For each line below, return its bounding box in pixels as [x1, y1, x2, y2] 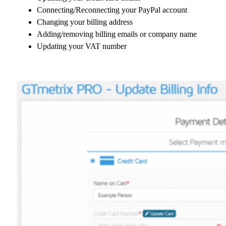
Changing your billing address [37, 17, 133, 26]
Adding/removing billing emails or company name [37, 29, 197, 38]
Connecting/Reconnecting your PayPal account [37, 5, 187, 14]
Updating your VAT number [37, 41, 127, 50]
